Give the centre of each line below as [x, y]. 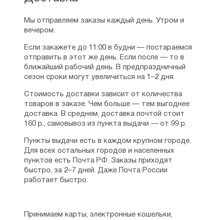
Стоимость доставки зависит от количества [103, 94]
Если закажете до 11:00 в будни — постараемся [108, 48]
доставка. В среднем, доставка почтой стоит [104, 114]
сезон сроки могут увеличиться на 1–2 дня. [99, 77]
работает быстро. [56, 180]
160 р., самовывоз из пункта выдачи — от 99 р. [105, 124]
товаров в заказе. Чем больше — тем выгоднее [107, 104]
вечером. [39, 30]
